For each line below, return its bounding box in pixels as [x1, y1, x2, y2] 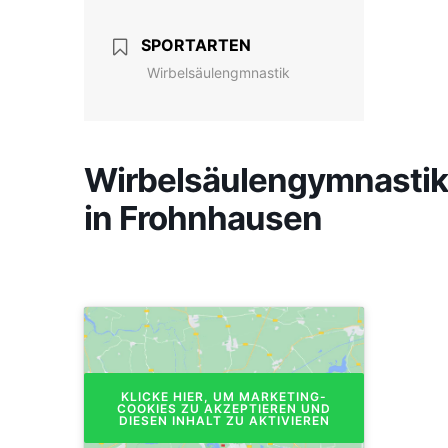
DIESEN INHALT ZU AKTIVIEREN [118, 412, 330, 428]
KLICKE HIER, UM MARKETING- [121, 388, 327, 404]
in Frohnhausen [84, 198, 322, 239]
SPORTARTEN [141, 35, 251, 56]
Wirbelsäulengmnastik [147, 64, 290, 82]
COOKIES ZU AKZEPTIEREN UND [117, 400, 331, 416]
